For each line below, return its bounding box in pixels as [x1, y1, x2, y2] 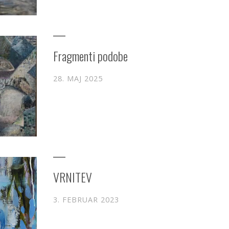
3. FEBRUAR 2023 [53, 195, 119, 205]
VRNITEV [53, 168, 92, 187]
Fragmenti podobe [53, 47, 128, 65]
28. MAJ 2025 [53, 74, 103, 84]
